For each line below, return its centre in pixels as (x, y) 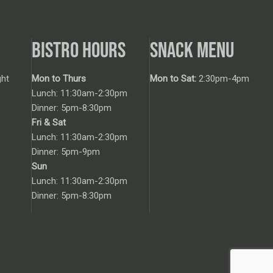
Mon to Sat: (173, 79)
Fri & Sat (49, 122)
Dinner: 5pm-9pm (66, 152)
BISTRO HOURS (79, 49)
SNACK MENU (192, 49)
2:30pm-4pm (223, 79)
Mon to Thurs (59, 79)
